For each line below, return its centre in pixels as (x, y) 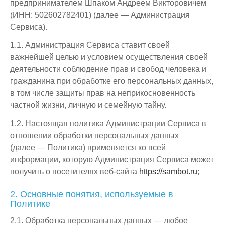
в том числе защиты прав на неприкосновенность (103, 93)
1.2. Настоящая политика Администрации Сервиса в (108, 123)
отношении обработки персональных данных (94, 135)
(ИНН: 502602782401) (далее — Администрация (100, 15)
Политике (30, 204)
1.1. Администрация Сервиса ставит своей (90, 45)
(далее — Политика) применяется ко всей (88, 147)
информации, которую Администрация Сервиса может (112, 159)
